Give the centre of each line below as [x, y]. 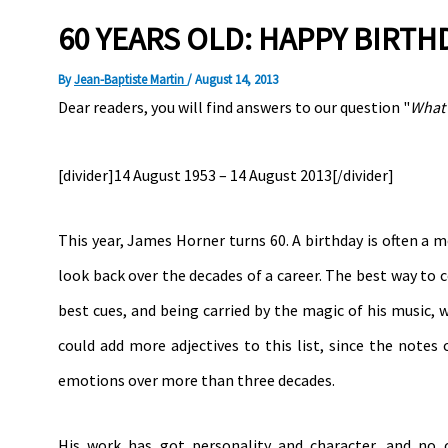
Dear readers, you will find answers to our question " [234, 106]
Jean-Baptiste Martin [130, 79]
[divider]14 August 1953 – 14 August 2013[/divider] [226, 174]
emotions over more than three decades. [196, 379]
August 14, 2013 [236, 79]
